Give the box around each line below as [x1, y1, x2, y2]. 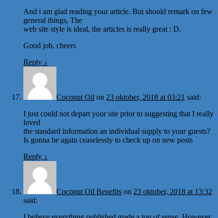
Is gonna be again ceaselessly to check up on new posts [23, 135, 193, 144]
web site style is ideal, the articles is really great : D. [23, 24, 181, 33]
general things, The [23, 16, 82, 24]
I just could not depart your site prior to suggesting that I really [23, 109, 214, 118]
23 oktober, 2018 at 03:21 [106, 92, 185, 101]
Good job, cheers [23, 41, 76, 50]
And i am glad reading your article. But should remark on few [23, 7, 213, 16]
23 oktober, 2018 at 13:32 [133, 187, 212, 196]
